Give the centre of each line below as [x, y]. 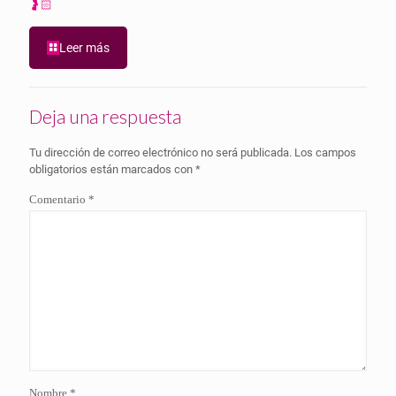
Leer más [84, 48]
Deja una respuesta [105, 116]
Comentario [59, 199]
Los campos [325, 152]
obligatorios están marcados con [112, 169]
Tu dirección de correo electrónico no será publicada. [160, 152]
